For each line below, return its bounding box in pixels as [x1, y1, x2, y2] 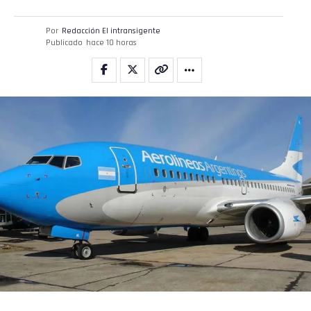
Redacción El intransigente [62, 26, 160, 37]
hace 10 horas [86, 37, 137, 49]
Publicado [46, 37, 83, 49]
